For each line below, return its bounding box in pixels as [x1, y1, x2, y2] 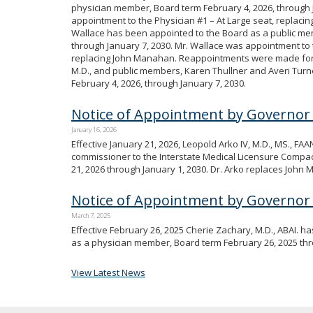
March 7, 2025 [71, 210, 110, 220]
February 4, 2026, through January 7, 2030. [71, 76, 246, 89]
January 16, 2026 [71, 124, 117, 134]
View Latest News [71, 265, 145, 279]
